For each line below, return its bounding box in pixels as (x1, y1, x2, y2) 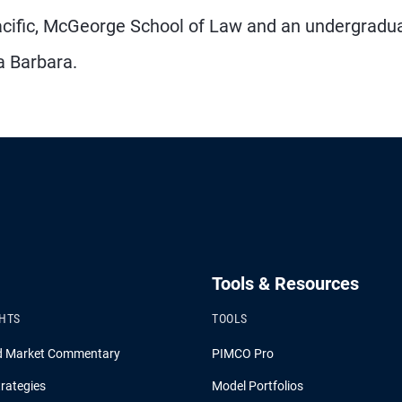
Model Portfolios (212, 379, 303, 393)
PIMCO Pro (212, 346, 274, 361)
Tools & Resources (212, 273, 359, 294)
